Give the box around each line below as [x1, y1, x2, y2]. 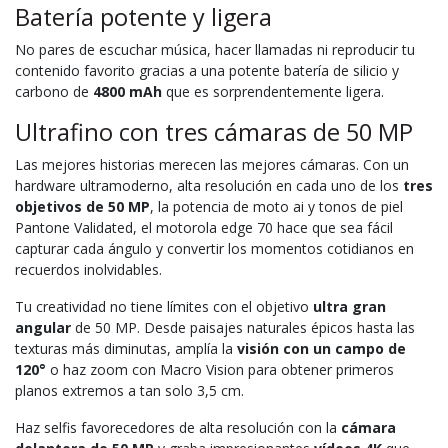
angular [15, 317, 71, 337]
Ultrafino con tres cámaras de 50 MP [15, 115, 413, 148]
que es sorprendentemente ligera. [162, 81, 384, 101]
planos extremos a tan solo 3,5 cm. [15, 380, 244, 400]
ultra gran [313, 296, 386, 316]
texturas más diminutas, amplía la [15, 338, 237, 358]
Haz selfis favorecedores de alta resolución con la [15, 417, 341, 437]
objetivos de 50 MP [15, 196, 150, 216]
